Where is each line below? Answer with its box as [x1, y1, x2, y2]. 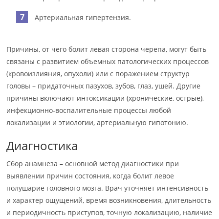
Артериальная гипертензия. [35, 13, 131, 22]
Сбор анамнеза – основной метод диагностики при [6, 159, 179, 168]
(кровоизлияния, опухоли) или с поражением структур [6, 69, 190, 78]
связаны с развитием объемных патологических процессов [6, 57, 209, 66]
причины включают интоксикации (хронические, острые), [6, 93, 204, 103]
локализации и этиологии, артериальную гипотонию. [6, 118, 189, 127]
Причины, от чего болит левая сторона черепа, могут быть [6, 44, 207, 54]
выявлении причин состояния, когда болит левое [6, 171, 175, 180]
